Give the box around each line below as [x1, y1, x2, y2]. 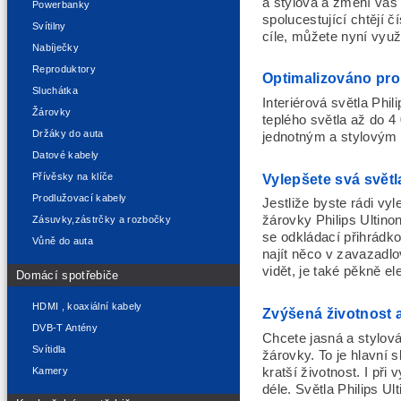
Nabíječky [32, 42, 80, 54]
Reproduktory [32, 64, 97, 75]
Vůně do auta [32, 235, 94, 247]
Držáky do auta [32, 128, 104, 140]
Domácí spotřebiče [16, 268, 119, 282]
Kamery [32, 364, 69, 376]
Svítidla [32, 343, 66, 354]
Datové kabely [32, 149, 99, 161]
